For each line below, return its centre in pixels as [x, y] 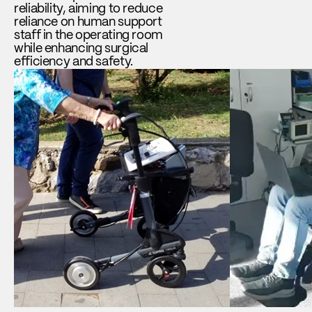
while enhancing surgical [81, 49]
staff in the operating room [88, 36]
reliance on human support [88, 23]
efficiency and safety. [73, 62]
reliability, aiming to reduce [88, 9]
